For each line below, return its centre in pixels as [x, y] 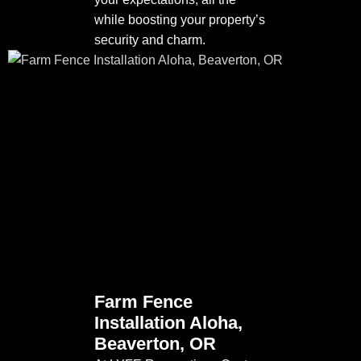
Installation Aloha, [168, 323]
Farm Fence [143, 302]
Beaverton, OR [155, 344]
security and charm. [150, 40]
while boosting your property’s [180, 20]
